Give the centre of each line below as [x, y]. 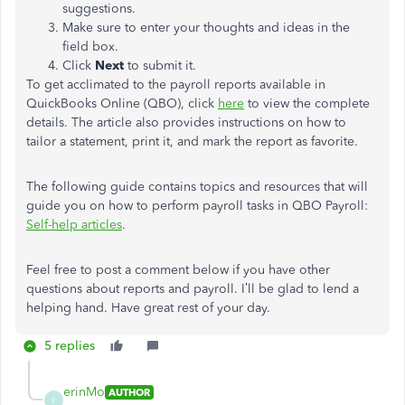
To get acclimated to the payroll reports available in [176, 85]
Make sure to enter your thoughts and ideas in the [206, 28]
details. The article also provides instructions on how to [186, 122]
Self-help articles [74, 225]
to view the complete [307, 104]
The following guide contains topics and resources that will [197, 187]
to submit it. [160, 66]
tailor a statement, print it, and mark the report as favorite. [192, 141]
